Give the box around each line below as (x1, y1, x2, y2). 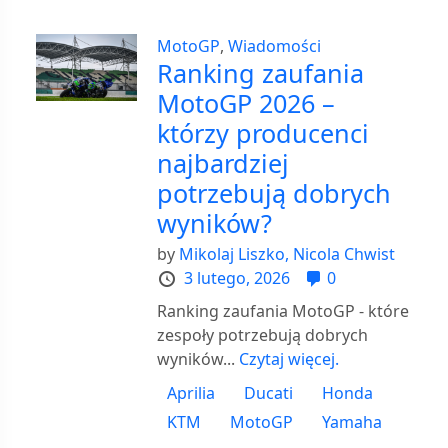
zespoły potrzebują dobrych (157, 323, 369, 346)
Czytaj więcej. (239, 347, 340, 370)
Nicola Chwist (293, 242, 396, 265)
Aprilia (167, 381, 216, 404)
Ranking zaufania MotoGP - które (157, 299, 410, 322)
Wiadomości (228, 34, 322, 57)
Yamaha (322, 410, 383, 433)
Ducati (244, 381, 294, 404)
